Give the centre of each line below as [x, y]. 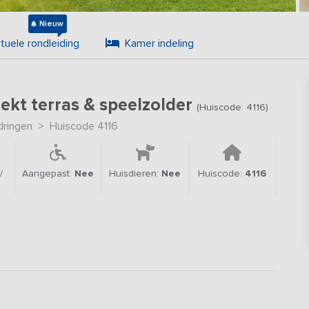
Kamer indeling [159, 43]
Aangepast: [49, 174]
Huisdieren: [136, 174]
